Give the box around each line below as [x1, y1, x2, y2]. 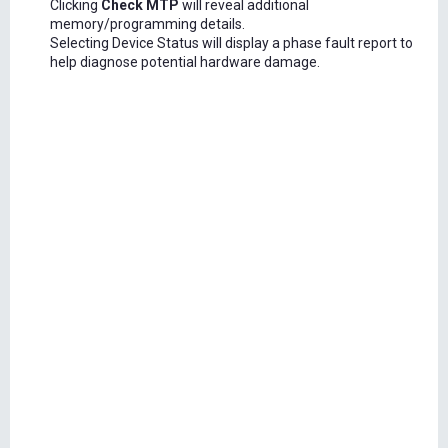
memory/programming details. [50, 16, 245, 33]
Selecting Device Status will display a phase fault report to [50, 35, 413, 52]
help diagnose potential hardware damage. [50, 54, 320, 71]
